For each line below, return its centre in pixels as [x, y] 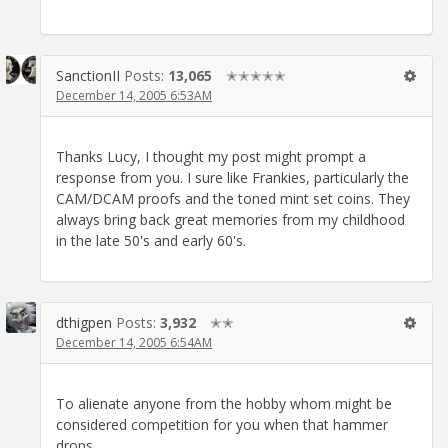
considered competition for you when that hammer [222, 425]
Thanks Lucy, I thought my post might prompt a [211, 157]
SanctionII [88, 76]
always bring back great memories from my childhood [230, 220]
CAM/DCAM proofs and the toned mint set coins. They [233, 199]
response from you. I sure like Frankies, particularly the [232, 178]
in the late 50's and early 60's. [151, 241]
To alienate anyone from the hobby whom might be [224, 404]
